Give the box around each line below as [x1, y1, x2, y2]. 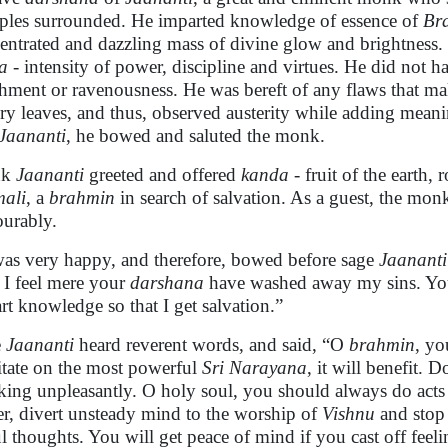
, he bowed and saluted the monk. [66, 125, 325, 146]
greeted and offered [84, 164, 241, 185]
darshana [130, 272, 204, 293]
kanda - [241, 164, 305, 185]
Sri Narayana [202, 357, 307, 378]
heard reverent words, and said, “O [74, 334, 349, 355]
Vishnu [322, 403, 375, 424]
